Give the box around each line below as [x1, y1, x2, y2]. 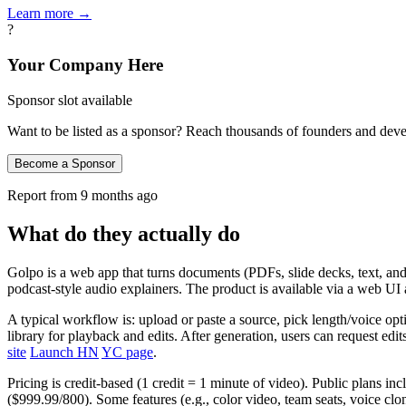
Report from [7, 187, 77, 203]
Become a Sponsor [14, 156, 115, 170]
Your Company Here [7, 55, 163, 75]
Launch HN [30, 343, 99, 360]
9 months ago [81, 187, 158, 203]
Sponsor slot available [7, 92, 132, 108]
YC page [101, 343, 153, 360]
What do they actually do [7, 221, 240, 246]
